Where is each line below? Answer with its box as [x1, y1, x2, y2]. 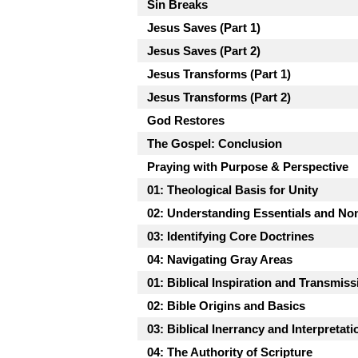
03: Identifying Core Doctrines [147, 229, 314, 243]
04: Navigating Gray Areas [147, 252, 292, 266]
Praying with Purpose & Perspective [147, 159, 348, 173]
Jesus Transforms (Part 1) [147, 66, 291, 81]
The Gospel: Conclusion [147, 136, 282, 150]
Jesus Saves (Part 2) [147, 43, 261, 58]
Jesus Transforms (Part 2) [147, 89, 291, 104]
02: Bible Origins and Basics [147, 298, 305, 312]
